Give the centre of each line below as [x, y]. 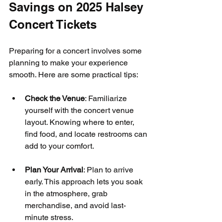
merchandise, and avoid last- [75, 205]
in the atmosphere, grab [67, 193]
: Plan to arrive [109, 169]
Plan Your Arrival [54, 169]
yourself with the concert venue [80, 110]
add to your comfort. [59, 146]
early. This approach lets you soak [85, 181]
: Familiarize [107, 98]
